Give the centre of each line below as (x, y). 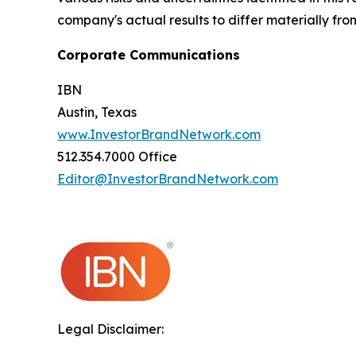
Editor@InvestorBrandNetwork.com (168, 179)
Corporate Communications (149, 55)
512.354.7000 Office (117, 157)
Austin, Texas (97, 112)
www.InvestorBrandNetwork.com (159, 134)
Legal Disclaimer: (110, 329)
